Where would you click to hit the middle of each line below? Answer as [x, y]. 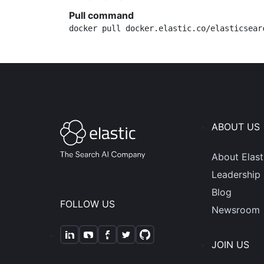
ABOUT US [235, 127]
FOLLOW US [88, 204]
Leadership [236, 174]
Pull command [101, 15]
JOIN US [230, 245]
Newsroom [235, 210]
